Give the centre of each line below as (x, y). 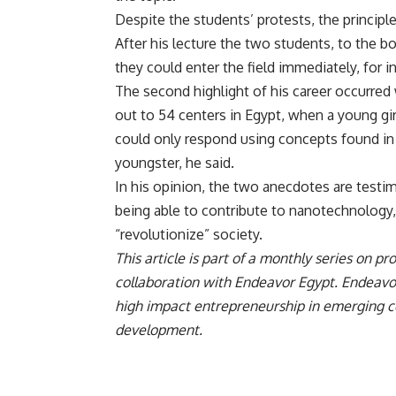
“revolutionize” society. (189, 235)
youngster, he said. (175, 163)
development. (159, 330)
